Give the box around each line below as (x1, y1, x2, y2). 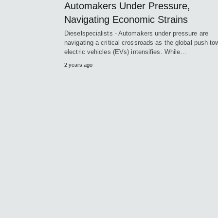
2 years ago (64, 61, 92, 68)
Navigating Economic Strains (64, 14, 188, 25)
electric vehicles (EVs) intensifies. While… (64, 48, 187, 55)
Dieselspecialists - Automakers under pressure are (64, 29, 208, 37)
